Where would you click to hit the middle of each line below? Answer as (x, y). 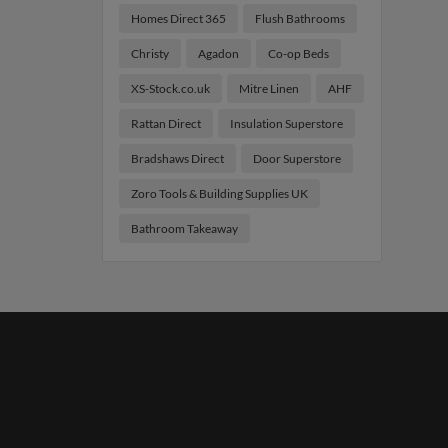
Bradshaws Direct (177, 158)
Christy (150, 53)
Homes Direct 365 (178, 18)
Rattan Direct (166, 123)
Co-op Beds (298, 53)
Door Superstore (297, 158)
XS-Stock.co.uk (170, 88)
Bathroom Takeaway (184, 228)
